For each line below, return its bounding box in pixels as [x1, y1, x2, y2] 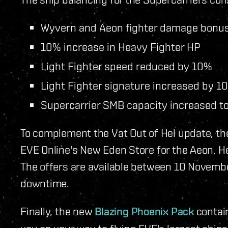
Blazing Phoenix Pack [95, 205, 194, 218]
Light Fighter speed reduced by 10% [41, 60, 212, 73]
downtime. [20, 177, 70, 190]
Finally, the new [20, 205, 95, 218]
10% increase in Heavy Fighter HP [41, 40, 201, 53]
